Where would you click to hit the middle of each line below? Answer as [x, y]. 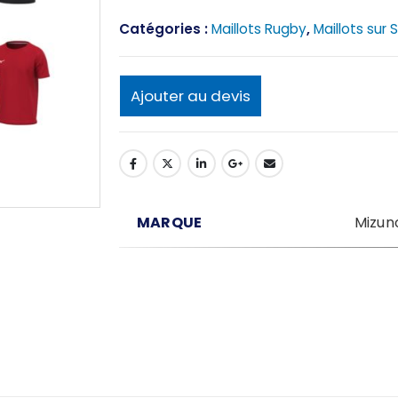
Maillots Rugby [259, 28]
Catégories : [165, 28]
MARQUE [170, 222]
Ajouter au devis [191, 96]
